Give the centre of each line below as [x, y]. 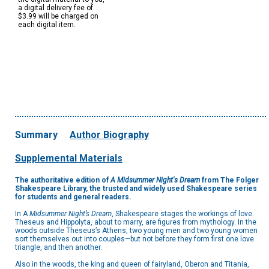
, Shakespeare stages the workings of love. [183, 214]
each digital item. [47, 25]
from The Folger [230, 180]
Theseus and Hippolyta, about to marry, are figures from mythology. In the [136, 222]
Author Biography [109, 135]
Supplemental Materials [69, 159]
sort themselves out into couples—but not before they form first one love [134, 239]
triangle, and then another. [59, 248]
